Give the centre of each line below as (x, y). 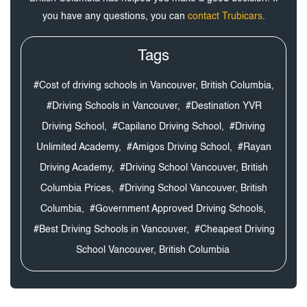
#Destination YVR (224, 106)
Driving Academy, (77, 168)
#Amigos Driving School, (179, 147)
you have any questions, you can (115, 16)
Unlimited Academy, (78, 147)
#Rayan (254, 147)
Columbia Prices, (77, 188)
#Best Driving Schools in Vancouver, (111, 229)
